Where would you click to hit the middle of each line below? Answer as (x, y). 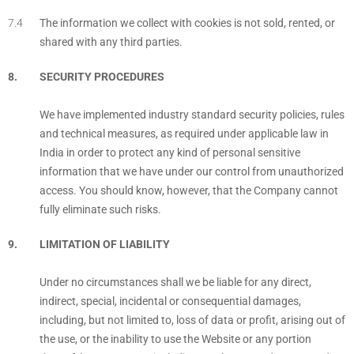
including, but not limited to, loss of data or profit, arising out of (192, 321)
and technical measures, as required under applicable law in (184, 134)
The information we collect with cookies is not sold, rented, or (187, 24)
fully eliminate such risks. (100, 210)
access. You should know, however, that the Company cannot (189, 191)
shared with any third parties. (111, 43)
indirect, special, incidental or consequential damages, (170, 302)
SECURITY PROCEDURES (102, 77)
